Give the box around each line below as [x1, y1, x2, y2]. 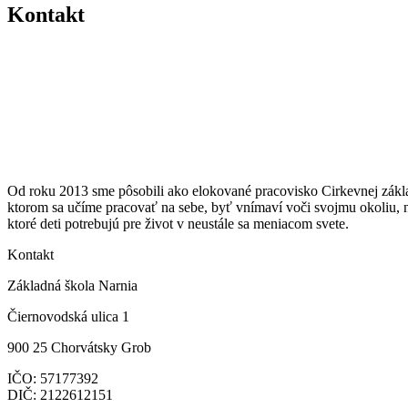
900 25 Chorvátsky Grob [7, 339, 151, 355]
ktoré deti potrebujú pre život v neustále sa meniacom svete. [7, 215, 349, 231]
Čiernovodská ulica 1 [7, 308, 129, 324]
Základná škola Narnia [7, 277, 138, 293]
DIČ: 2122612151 [7, 386, 113, 403]
